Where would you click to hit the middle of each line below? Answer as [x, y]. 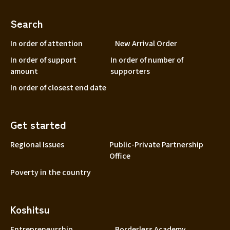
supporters [130, 71]
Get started [38, 124]
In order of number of [147, 59]
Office [120, 155]
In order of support [43, 59]
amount [24, 71]
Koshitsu [30, 209]
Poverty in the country [51, 172]
